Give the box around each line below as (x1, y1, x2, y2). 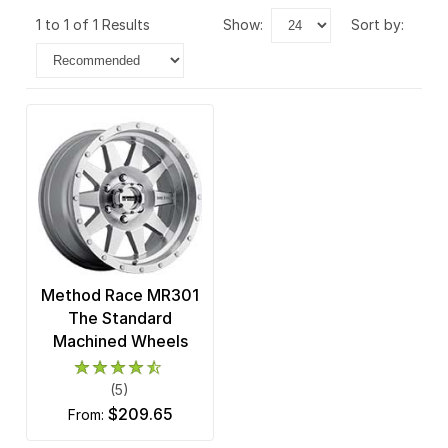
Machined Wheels (52, 331, 188, 352)
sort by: (360, 15, 404, 33)
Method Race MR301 (41, 285, 199, 306)
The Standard (68, 308, 172, 329)
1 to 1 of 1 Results (36, 15, 158, 33)
